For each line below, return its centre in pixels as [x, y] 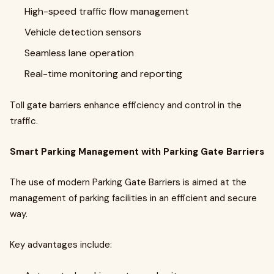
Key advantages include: [61, 245]
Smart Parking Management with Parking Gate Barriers [137, 152]
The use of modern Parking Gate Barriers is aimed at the [128, 182]
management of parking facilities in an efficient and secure [133, 198]
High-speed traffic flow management [107, 11]
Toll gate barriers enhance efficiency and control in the [126, 105]
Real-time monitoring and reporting [103, 74]
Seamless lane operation [79, 53]
